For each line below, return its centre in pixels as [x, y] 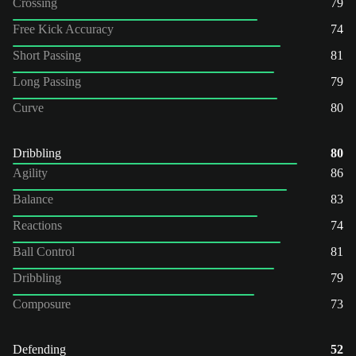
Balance [33, 199]
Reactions [37, 225]
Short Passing [47, 55]
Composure [42, 304]
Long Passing [47, 81]
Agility [30, 172]
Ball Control [44, 251]
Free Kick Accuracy [63, 29]
